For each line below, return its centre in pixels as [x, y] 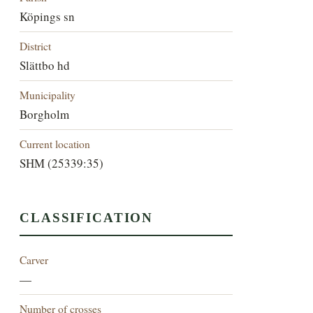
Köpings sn [48, 16]
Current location [55, 143]
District [36, 45]
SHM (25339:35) [62, 163]
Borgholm [45, 114]
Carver [34, 260]
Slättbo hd [45, 65]
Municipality [48, 94]
